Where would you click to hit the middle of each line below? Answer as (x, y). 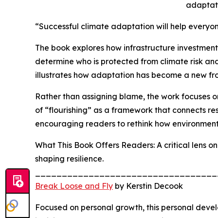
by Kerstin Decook (148, 186)
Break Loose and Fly (74, 186)
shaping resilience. (69, 159)
